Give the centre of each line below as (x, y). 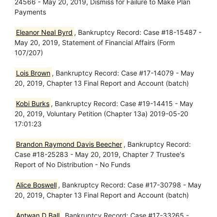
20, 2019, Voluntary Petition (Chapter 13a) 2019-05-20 (101, 114)
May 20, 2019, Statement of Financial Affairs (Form (95, 42)
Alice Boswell (36, 185)
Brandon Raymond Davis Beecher (69, 144)
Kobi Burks (32, 103)
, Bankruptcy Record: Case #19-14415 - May (122, 103)
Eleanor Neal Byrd (44, 32)
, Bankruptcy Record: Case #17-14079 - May (123, 73)
